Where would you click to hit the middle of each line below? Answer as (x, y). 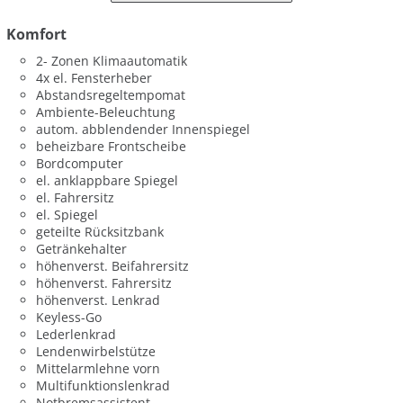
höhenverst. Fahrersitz (104, 283)
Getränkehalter (82, 249)
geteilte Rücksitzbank (100, 232)
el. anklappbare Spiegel (107, 181)
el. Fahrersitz (76, 198)
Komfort (36, 35)
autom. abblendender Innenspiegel (143, 130)
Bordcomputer (80, 164)
